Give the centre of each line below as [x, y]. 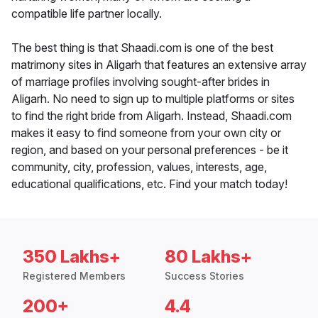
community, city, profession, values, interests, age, [139, 167]
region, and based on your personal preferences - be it [150, 150]
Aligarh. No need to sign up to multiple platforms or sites [153, 99]
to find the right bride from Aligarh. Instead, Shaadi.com [152, 116]
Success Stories [204, 276]
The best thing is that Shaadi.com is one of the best [142, 48]
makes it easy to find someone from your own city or [146, 133]
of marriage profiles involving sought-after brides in [141, 82]
